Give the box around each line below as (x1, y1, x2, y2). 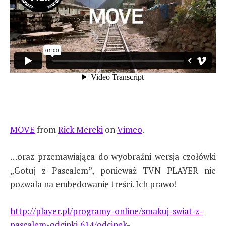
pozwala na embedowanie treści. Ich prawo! (10, 178, 177, 190)
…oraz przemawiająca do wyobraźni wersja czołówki (10, 151, 216, 163)
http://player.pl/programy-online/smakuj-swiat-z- (10, 205, 203, 217)
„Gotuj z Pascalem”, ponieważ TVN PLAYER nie (10, 164, 216, 177)
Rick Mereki (58, 124, 103, 136)
